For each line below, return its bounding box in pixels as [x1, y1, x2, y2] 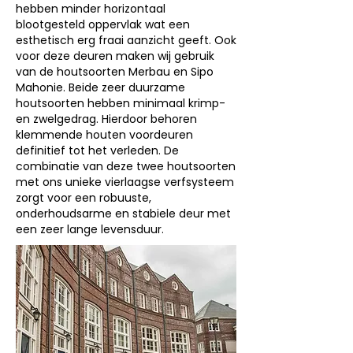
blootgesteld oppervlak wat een [16, 17, 190, 32]
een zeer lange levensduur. [16, 221, 164, 237]
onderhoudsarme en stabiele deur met [16, 206, 231, 221]
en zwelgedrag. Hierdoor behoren [16, 111, 197, 127]
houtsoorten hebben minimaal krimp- [16, 95, 225, 111]
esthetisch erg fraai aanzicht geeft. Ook [16, 32, 236, 48]
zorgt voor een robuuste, [16, 190, 151, 206]
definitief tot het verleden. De [16, 143, 179, 158]
